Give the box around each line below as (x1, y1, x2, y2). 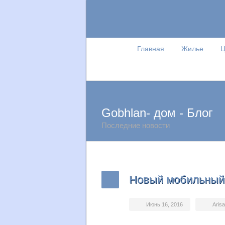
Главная (137, 45, 164, 53)
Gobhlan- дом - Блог (101, 106, 213, 120)
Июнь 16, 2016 (146, 201, 183, 207)
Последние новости (101, 121, 170, 130)
